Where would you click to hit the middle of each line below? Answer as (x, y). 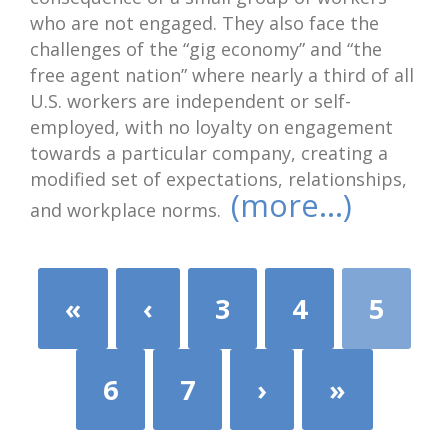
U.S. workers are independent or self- (190, 101)
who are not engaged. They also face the (204, 23)
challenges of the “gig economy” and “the (206, 49)
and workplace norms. (130, 210)
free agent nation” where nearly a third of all (222, 75)
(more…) (291, 205)
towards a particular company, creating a (209, 153)
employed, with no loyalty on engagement (211, 127)
